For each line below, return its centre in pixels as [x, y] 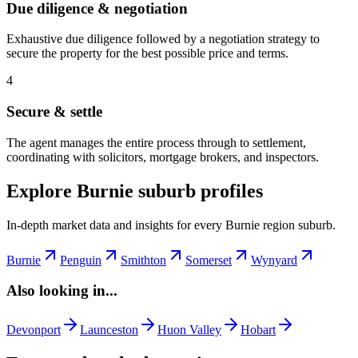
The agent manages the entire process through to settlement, [156, 142]
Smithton [143, 260]
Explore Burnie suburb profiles [135, 191]
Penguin [81, 260]
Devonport [34, 330]
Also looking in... [62, 291]
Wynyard [274, 260]
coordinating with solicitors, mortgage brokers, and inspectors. [163, 157]
